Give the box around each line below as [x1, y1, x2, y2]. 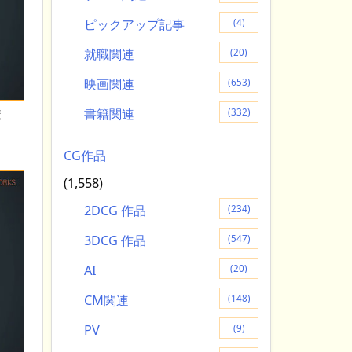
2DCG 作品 [83, 201, 146, 219]
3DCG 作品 [83, 231, 146, 249]
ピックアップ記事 [83, 15, 185, 33]
